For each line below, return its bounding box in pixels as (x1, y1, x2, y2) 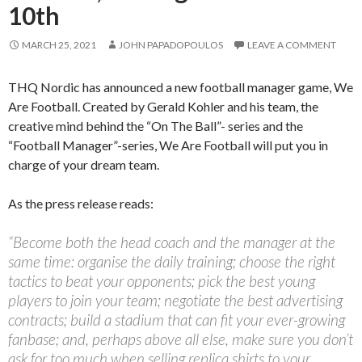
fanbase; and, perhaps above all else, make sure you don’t (8, 329, 353, 348)
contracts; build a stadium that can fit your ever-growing (8, 309, 345, 329)
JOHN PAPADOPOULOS (119, 38, 223, 51)
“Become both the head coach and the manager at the (8, 232, 335, 251)
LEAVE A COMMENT (247, 38, 336, 51)
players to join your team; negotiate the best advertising (8, 290, 343, 309)
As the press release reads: (8, 195, 154, 211)
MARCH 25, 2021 (22, 38, 96, 51)
